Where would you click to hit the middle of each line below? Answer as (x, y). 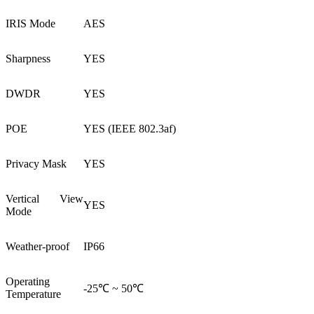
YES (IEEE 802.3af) (130, 128)
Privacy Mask (36, 163)
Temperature (33, 294)
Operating (28, 281)
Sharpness (28, 58)
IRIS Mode (30, 23)
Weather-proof (37, 246)
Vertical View (45, 198)
